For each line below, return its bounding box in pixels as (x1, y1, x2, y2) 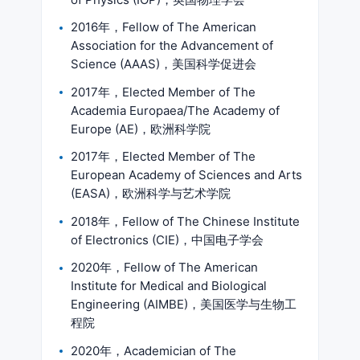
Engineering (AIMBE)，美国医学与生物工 (71, 297, 297, 312)
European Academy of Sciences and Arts (71, 167, 302, 182)
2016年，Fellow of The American (71, 19, 256, 35)
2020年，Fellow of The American (71, 260, 258, 275)
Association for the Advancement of (71, 38, 273, 53)
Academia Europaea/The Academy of (71, 102, 280, 118)
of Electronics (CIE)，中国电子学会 (71, 231, 264, 247)
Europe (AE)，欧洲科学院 (71, 121, 211, 137)
